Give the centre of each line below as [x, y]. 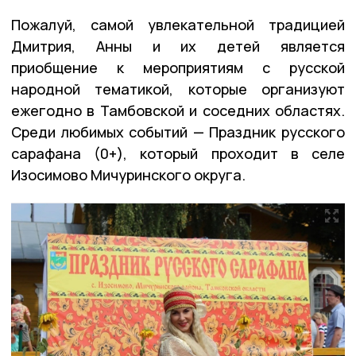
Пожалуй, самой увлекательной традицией [178, 24]
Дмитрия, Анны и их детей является [178, 46]
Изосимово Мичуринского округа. [128, 174]
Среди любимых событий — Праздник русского [178, 132]
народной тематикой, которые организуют [178, 89]
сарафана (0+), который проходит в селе [178, 153]
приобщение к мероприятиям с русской [178, 67]
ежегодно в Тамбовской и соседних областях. [178, 110]
